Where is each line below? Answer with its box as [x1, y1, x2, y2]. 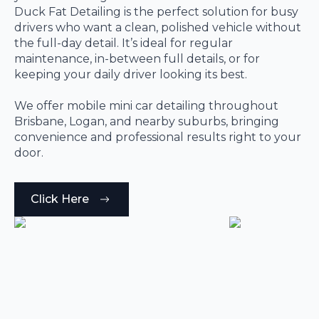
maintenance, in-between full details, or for [14, 51, 260, 66]
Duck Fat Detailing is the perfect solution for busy [14, 4, 298, 19]
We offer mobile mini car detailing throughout [14, 98, 278, 113]
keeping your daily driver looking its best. [14, 67, 247, 81]
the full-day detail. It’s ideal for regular [14, 36, 233, 50]
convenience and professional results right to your [14, 130, 301, 144]
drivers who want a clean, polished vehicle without [14, 20, 301, 34]
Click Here [31, 192, 89, 206]
